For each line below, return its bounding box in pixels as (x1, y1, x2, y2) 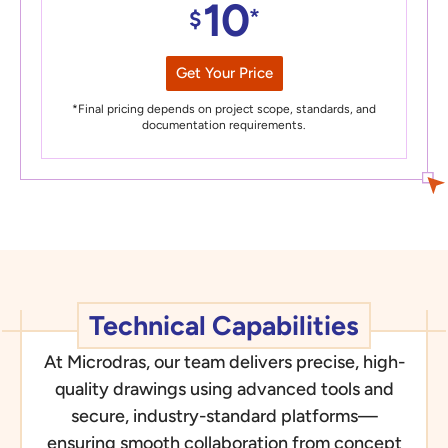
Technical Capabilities (89, 309, 359, 343)
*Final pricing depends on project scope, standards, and (72, 102, 376, 117)
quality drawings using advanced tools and (54, 377, 394, 400)
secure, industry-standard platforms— (70, 404, 378, 427)
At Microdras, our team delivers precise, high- (43, 350, 405, 373)
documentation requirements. (142, 118, 306, 133)
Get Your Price (175, 64, 273, 83)
